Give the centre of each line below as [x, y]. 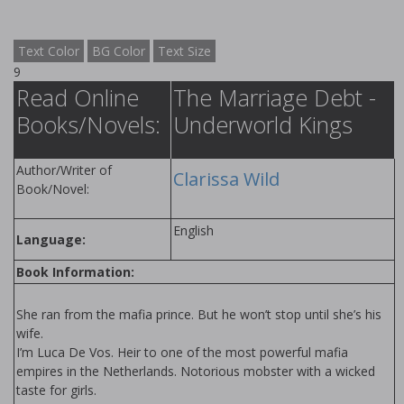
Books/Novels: [88, 124]
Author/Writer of [64, 170]
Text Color [49, 51]
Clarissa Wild [226, 179]
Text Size [184, 51]
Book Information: [75, 272]
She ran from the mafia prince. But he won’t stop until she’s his [199, 314]
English [193, 230]
